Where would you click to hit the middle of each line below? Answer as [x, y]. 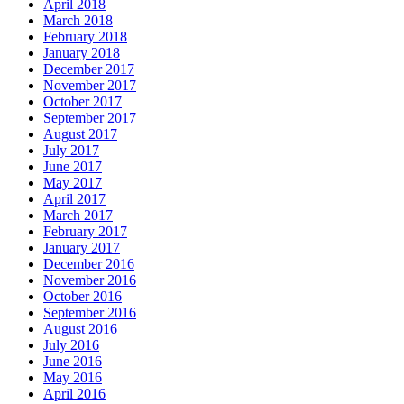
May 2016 [73, 378]
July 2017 [71, 151]
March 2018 [78, 21]
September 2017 [90, 118]
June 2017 [73, 167]
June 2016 [73, 362]
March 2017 [78, 216]
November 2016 [90, 280]
